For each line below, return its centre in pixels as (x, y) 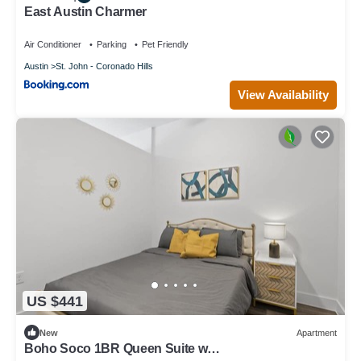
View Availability (283, 94)
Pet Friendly (165, 44)
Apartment (317, 332)
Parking (112, 44)
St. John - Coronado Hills (104, 66)
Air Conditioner (53, 44)
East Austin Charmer (85, 11)
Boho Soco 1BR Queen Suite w (116, 349)
